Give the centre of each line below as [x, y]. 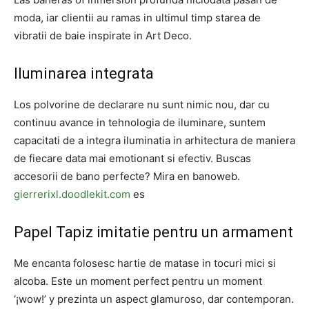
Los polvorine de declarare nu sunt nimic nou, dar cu [142, 104]
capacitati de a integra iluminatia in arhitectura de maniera [154, 140]
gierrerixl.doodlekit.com [72, 194]
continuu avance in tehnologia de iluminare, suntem [140, 122]
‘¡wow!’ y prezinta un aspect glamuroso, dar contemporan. [154, 299]
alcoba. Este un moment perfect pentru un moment [138, 281]
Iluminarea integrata [84, 73]
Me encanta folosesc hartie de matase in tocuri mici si [145, 263]
